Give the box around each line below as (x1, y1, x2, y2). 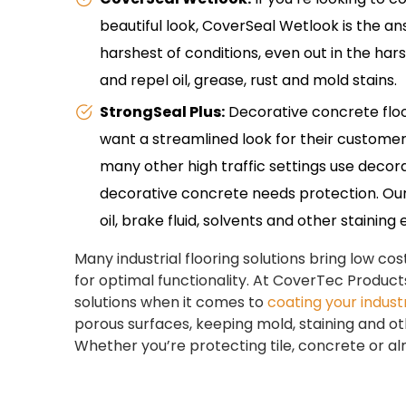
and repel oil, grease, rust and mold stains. (99, 70, 397, 92)
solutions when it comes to (74, 292, 267, 314)
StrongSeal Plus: (99, 101, 225, 123)
